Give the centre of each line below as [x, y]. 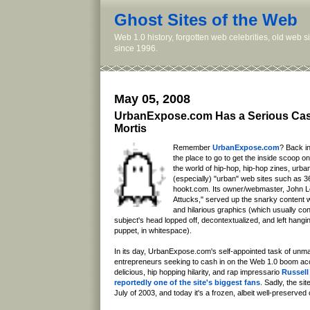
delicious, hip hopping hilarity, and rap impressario [198, 272]
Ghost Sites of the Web [206, 20]
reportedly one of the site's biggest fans [187, 283]
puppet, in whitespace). [153, 231]
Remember [193, 148]
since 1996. [136, 48]
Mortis [130, 129]
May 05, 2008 [152, 99]
